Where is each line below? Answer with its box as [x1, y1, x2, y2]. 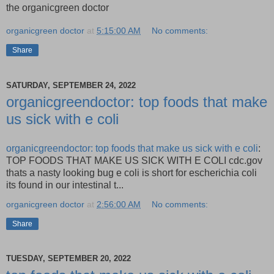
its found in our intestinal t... [6, 179, 124, 190]
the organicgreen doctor [6, 2, 109, 13]
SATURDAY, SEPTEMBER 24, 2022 [6, 80, 136, 90]
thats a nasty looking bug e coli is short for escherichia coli [6, 167, 257, 178]
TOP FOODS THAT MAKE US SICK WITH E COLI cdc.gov [6, 155, 262, 166]
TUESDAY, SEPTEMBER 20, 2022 [6, 254, 131, 264]
